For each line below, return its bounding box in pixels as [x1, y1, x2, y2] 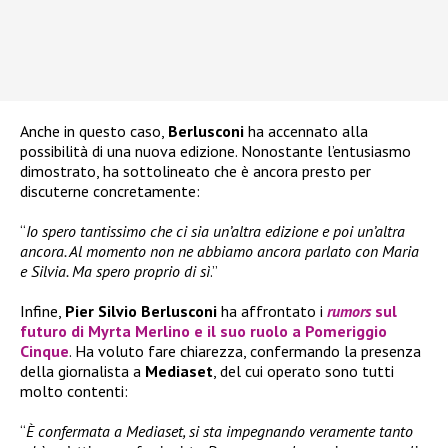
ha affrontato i [217, 301, 327, 322]
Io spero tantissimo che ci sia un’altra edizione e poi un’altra [26, 221, 405, 242]
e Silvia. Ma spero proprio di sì [20, 261, 210, 282]
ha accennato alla [244, 121, 368, 142]
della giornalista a [20, 361, 145, 382]
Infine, [20, 301, 65, 322]
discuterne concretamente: [20, 181, 200, 202]
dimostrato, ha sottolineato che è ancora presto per [20, 161, 371, 182]
